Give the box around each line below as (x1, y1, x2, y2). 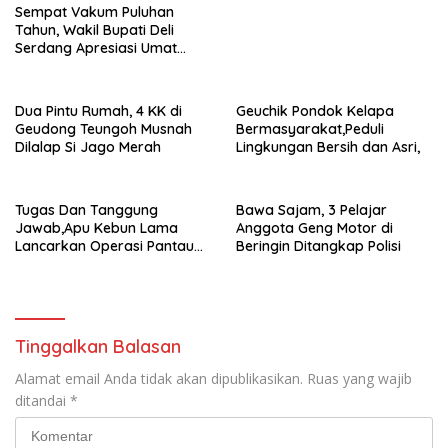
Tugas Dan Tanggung (15, 200, 158, 219)
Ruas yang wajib (307, 368, 412, 388)
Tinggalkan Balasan (15, 334, 181, 358)
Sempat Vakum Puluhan (15, 2, 174, 21)
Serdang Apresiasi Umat (15, 38, 177, 57)
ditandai (15, 390, 70, 410)
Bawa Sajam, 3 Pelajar (236, 200, 387, 219)
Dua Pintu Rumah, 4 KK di (15, 101, 182, 120)
